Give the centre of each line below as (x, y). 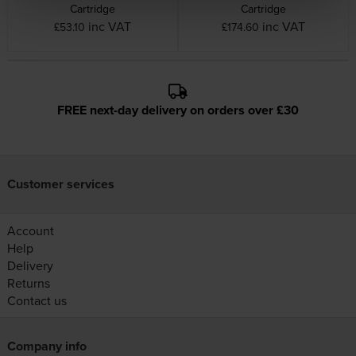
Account (30, 231)
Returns (28, 283)
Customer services (60, 184)
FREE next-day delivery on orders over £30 (178, 110)
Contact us (37, 301)
